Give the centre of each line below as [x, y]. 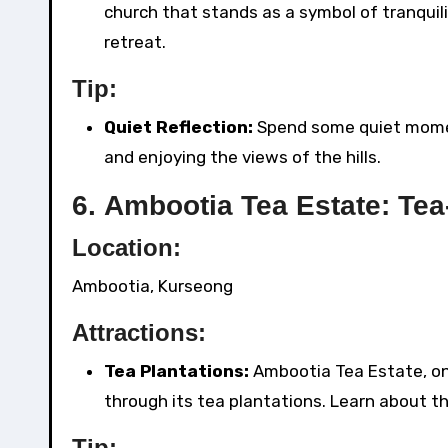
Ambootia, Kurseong [152, 286]
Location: [126, 248]
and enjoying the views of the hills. [242, 157]
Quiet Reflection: [178, 127]
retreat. [135, 42]
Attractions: [139, 333]
